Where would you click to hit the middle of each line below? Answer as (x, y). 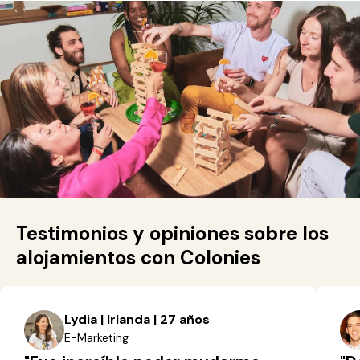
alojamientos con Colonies (138, 258)
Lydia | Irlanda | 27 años (137, 319)
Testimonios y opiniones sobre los (172, 233)
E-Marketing (96, 337)
